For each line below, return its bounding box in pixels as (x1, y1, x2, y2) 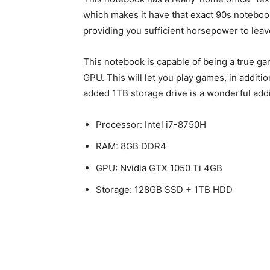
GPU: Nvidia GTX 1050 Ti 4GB (96, 162, 222, 174)
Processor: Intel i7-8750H (96, 119, 206, 131)
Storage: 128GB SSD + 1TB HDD (96, 184, 233, 196)
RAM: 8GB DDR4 (96, 140, 166, 152)
